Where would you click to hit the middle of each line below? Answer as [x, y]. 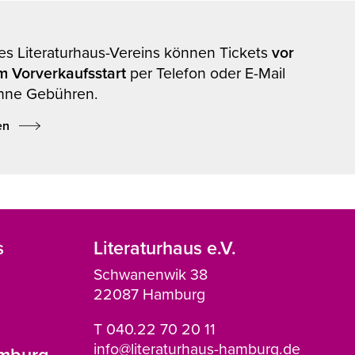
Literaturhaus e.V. [164, 248]
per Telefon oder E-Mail [208, 72]
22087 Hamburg [149, 293]
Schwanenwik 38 [150, 273]
